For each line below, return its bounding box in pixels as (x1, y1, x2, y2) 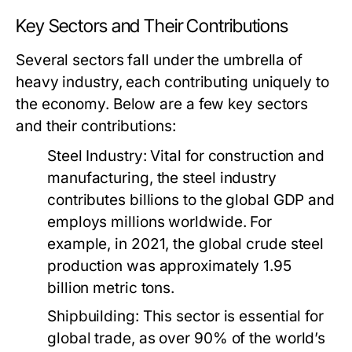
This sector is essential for (138, 307, 324, 325)
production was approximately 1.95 (47, 257, 291, 275)
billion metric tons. (47, 279, 175, 297)
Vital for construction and (146, 147, 325, 165)
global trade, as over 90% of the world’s (47, 329, 326, 347)
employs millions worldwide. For (47, 213, 273, 231)
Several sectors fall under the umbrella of (16, 51, 303, 69)
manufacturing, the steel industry (47, 169, 277, 187)
